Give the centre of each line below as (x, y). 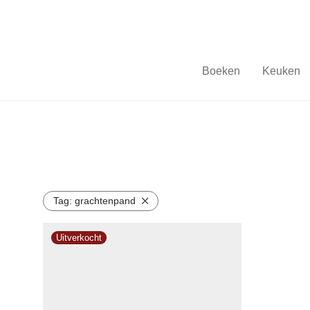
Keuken (281, 71)
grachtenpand (105, 201)
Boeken (221, 71)
